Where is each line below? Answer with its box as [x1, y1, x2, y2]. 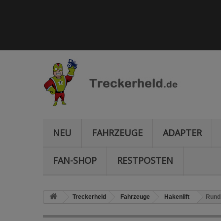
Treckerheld [73, 193, 106, 200]
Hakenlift [164, 193, 189, 200]
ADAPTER [163, 127, 202, 139]
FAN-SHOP [53, 154, 97, 166]
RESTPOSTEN [117, 154, 173, 166]
